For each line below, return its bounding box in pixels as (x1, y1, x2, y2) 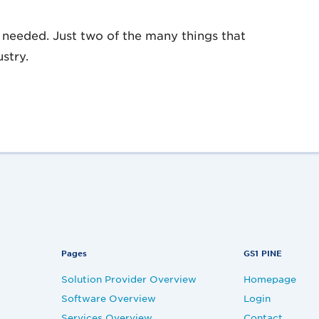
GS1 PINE (243, 248, 282, 258)
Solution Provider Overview (61, 273, 197, 285)
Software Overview (61, 292, 157, 304)
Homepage (243, 273, 296, 285)
